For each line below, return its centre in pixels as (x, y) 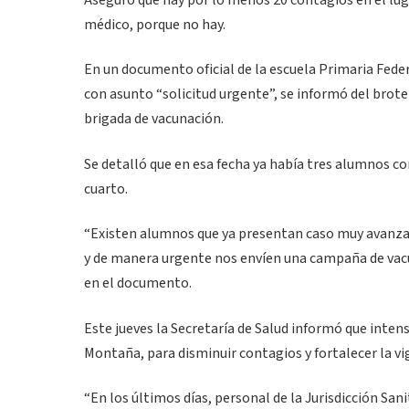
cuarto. (106, 189)
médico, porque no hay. (155, 25)
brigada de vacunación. (154, 119)
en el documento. (138, 283)
